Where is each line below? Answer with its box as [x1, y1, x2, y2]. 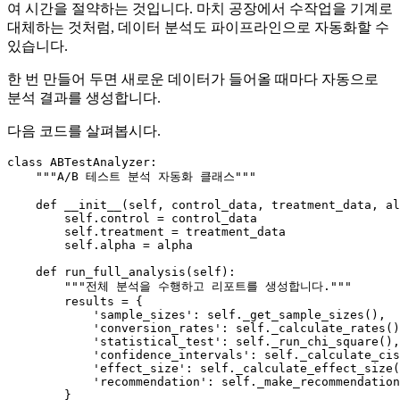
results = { [7, 295, 143, 309]
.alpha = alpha [93, 238, 193, 253]
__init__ [64, 198, 121, 212]
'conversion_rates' [93, 321, 221, 336]
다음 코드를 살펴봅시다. [7, 123, 161, 139]
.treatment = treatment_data [93, 225, 286, 239]
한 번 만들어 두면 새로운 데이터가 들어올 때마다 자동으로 [7, 71, 379, 87]
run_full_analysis [64, 265, 186, 279]
